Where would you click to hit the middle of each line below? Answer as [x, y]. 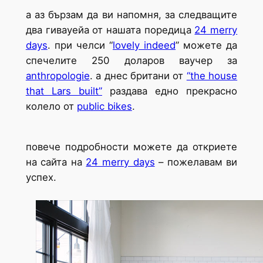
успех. [42, 178]
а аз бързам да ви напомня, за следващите [131, 15]
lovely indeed [144, 45]
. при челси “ [80, 45]
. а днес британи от [138, 76]
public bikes [104, 107]
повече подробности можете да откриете [131, 147]
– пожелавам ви [196, 162]
